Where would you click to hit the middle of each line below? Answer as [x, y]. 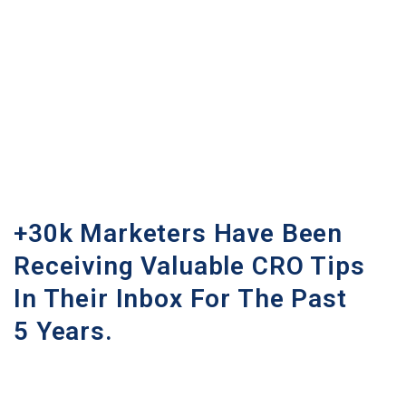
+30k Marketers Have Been [179, 233]
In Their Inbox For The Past [180, 298]
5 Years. [63, 331]
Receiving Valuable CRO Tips [189, 266]
